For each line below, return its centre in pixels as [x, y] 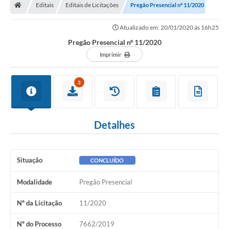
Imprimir [110, 54]
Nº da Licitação [39, 203]
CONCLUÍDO [107, 160]
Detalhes [114, 124]
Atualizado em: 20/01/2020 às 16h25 [169, 27]
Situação [30, 160]
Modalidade [35, 182]
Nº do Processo [39, 224]
